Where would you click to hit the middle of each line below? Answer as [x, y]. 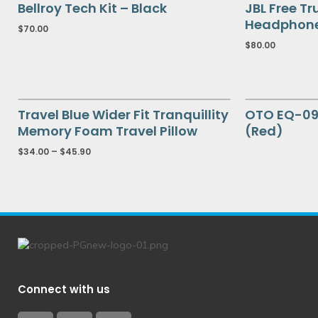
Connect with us [64, 289]
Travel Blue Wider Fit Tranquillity [123, 115]
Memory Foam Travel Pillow [108, 131]
